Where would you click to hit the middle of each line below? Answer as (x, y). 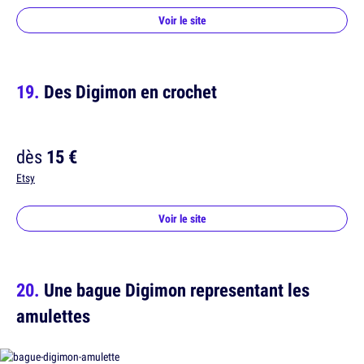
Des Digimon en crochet (130, 92)
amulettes (53, 316)
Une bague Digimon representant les (177, 290)
